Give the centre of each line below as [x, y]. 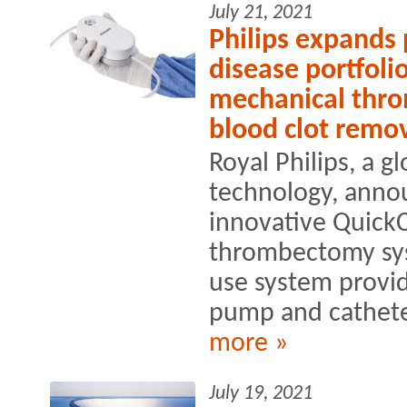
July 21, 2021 [261, 13]
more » [248, 343]
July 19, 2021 [261, 393]
